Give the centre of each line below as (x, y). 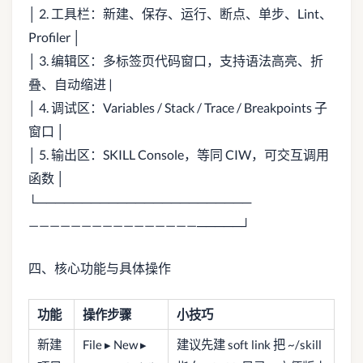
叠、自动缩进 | (70, 84)
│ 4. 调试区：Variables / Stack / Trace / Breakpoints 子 (178, 107)
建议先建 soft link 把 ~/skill (249, 344)
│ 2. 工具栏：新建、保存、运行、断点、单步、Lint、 (180, 13)
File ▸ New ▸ (115, 344)
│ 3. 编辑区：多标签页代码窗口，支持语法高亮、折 (176, 60)
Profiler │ (55, 37)
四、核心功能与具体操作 (100, 268)
